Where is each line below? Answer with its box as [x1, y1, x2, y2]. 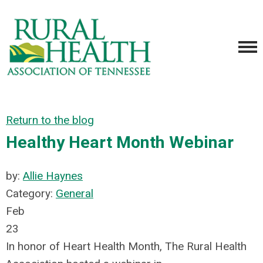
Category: [6, 187, 56, 200]
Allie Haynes [23, 169, 83, 183]
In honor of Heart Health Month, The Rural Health [6, 240, 247, 253]
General [56, 187, 93, 200]
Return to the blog [6, 113, 94, 127]
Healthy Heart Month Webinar [6, 133, 234, 152]
